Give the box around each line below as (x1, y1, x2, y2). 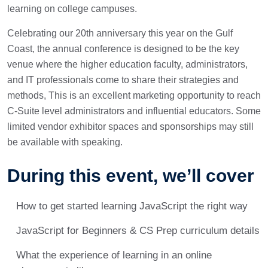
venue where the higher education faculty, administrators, (7, 59, 248, 69)
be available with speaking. (7, 137, 123, 147)
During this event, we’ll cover (7, 166, 254, 185)
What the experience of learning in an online (16, 249, 212, 261)
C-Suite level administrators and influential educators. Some (7, 106, 261, 116)
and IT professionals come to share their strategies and (7, 75, 239, 85)
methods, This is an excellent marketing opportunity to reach (7, 90, 261, 100)
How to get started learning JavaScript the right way (16, 200, 248, 212)
